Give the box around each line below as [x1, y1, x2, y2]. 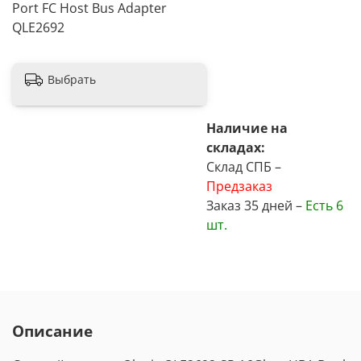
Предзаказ [205, 177, 272, 196]
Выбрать [48, 72, 96, 88]
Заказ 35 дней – [205, 197, 305, 215]
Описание [12, 319, 93, 342]
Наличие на [205, 119, 288, 138]
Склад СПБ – [205, 158, 281, 176]
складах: [205, 139, 265, 157]
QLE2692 [12, 19, 64, 37]
